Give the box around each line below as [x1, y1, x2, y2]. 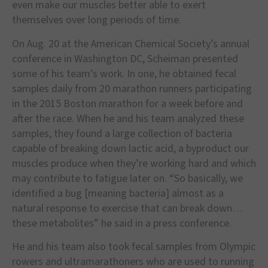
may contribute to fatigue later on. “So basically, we [12, 170, 243, 186]
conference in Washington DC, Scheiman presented [12, 51, 238, 66]
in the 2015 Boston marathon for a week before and [12, 96, 243, 111]
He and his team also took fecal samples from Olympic [12, 239, 255, 254]
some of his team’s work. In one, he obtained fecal [12, 66, 236, 81]
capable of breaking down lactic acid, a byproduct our [12, 141, 249, 156]
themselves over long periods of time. [12, 13, 181, 28]
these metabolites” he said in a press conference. [12, 215, 232, 231]
